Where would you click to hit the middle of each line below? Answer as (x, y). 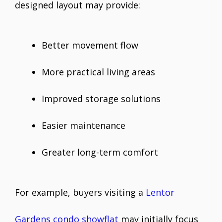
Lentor (160, 193)
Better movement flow (90, 45)
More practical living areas (98, 72)
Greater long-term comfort (100, 152)
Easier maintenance (83, 126)
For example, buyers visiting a (80, 193)
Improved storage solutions (101, 99)
